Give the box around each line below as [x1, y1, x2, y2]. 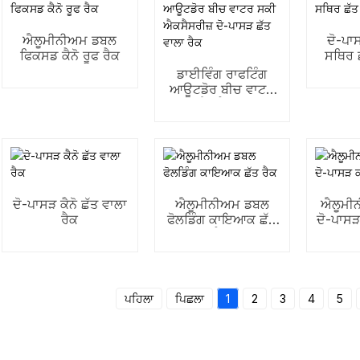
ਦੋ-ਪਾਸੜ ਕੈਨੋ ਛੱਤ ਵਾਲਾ [12, 196, 127, 212]
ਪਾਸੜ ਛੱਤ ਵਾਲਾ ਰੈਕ [172, 112, 272, 128]
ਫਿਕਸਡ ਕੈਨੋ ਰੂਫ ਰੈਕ [19, 47, 120, 63]
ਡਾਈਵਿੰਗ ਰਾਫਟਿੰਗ [177, 66, 268, 82]
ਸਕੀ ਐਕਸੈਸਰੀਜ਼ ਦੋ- [170, 96, 273, 112]
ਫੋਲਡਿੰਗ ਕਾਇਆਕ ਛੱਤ [167, 211, 277, 227]
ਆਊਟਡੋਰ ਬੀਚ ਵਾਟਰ [170, 81, 275, 97]
